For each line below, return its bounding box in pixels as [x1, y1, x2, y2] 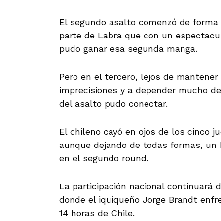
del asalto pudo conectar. [59, 98, 168, 109]
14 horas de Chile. [59, 208, 135, 218]
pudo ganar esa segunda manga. [59, 43, 197, 54]
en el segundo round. [59, 153, 148, 163]
